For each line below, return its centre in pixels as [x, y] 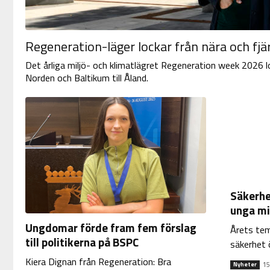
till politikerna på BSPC [82, 242]
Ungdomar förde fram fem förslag [111, 227]
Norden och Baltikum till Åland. [86, 78]
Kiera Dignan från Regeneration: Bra [98, 261]
